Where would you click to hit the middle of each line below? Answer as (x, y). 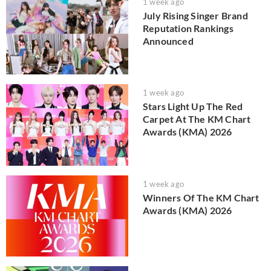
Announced (168, 41)
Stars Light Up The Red (193, 106)
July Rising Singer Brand (195, 15)
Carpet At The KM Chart (197, 119)
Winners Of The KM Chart (201, 197)
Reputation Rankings (188, 28)
